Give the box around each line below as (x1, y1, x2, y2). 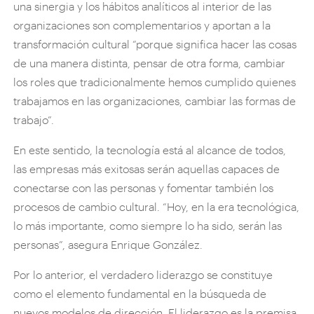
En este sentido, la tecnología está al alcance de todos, (13, 142, 287, 156)
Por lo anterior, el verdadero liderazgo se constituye (13, 267, 273, 281)
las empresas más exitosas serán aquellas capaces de (13, 161, 280, 175)
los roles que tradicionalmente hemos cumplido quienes (13, 74, 296, 88)
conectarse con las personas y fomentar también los (13, 180, 274, 194)
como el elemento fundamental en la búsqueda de (13, 286, 267, 300)
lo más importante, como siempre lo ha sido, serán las (13, 218, 282, 232)
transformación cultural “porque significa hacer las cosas (13, 36, 297, 50)
